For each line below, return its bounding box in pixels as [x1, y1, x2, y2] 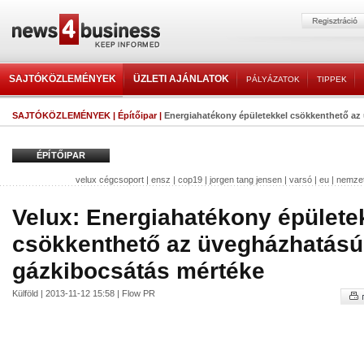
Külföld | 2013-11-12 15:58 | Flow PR [12, 288, 155, 298]
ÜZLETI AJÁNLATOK [133, 73, 229, 84]
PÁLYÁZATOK [246, 75, 300, 84]
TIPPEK [317, 75, 347, 84]
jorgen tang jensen [210, 175, 282, 184]
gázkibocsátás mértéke [12, 258, 265, 284]
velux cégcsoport [76, 175, 144, 184]
